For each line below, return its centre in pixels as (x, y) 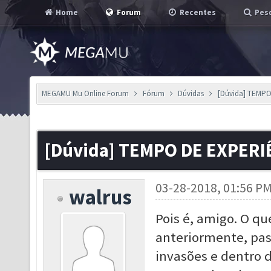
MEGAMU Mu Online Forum (85, 93)
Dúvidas (191, 93)
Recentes (197, 12)
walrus (101, 197)
